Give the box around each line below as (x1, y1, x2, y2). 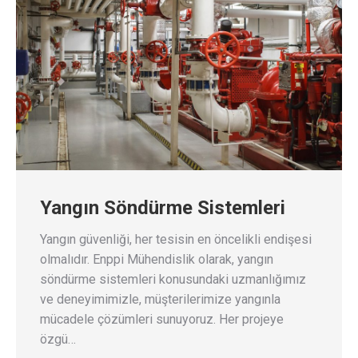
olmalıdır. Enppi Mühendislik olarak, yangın (40, 251, 273, 267)
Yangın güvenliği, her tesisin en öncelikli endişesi (40, 231, 312, 247)
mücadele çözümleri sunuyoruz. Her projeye (40, 311, 284, 327)
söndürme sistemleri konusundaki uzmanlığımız (40, 271, 306, 287)
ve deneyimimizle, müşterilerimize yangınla (40, 291, 280, 307)
